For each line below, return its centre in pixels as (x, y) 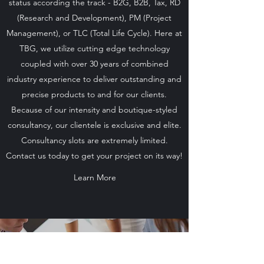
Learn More (95, 177)
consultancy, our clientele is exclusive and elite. (94, 125)
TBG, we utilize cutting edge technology (94, 48)
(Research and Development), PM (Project (94, 18)
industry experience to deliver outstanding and (94, 79)
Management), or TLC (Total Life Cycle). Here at (94, 33)
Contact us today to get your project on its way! (94, 156)
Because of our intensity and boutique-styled (94, 110)
